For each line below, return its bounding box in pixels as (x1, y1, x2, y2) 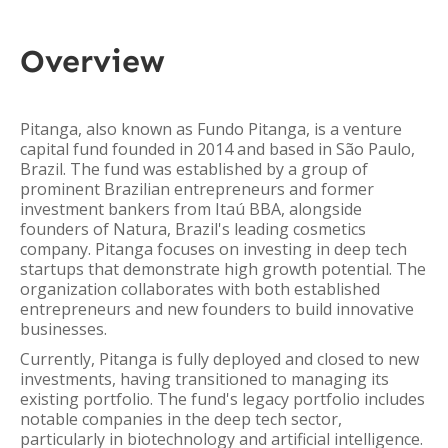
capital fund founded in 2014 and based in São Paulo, (20, 138, 415, 160)
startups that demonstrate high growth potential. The (20, 258, 426, 280)
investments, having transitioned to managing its (20, 368, 389, 390)
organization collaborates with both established (20, 278, 380, 300)
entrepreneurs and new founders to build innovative (20, 298, 414, 320)
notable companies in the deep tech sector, (20, 408, 342, 430)
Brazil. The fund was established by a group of (20, 158, 368, 180)
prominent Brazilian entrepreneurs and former (20, 178, 374, 200)
